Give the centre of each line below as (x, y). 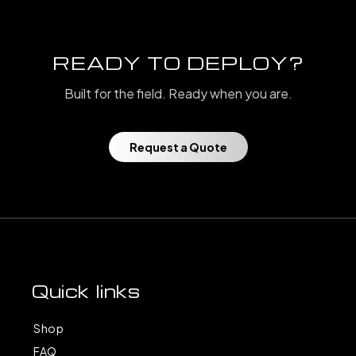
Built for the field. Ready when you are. (178, 93)
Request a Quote (178, 147)
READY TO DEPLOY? (178, 62)
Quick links (86, 291)
